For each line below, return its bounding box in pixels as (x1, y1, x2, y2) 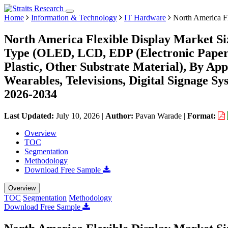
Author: (105, 111, 135, 120)
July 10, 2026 (56, 111, 100, 120)
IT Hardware (124, 13, 166, 22)
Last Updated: (4, 111, 56, 120)
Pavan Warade (135, 111, 182, 120)
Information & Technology (31, 13, 117, 22)
